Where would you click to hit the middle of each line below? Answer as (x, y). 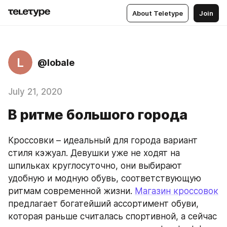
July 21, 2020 (35, 92)
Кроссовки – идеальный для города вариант (103, 140)
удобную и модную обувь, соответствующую (105, 178)
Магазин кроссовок (177, 191)
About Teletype (158, 13)
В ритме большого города (98, 115)
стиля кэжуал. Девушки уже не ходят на (94, 153)
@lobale (56, 62)
